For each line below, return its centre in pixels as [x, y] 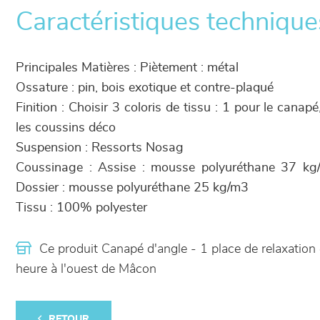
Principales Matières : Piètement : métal [127, 67]
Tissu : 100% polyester [81, 207]
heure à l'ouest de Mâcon [86, 269]
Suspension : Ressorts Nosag [100, 147]
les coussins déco [66, 127]
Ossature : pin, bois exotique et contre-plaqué [145, 87]
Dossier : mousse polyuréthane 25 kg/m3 [132, 187]
